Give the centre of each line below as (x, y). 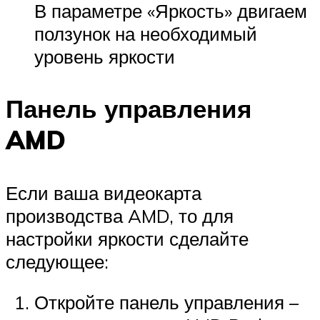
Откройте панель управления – (166, 302)
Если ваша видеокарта (104, 192)
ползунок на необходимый (146, 34)
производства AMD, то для (120, 215)
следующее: (57, 261)
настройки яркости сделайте (127, 238)
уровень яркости (105, 57)
